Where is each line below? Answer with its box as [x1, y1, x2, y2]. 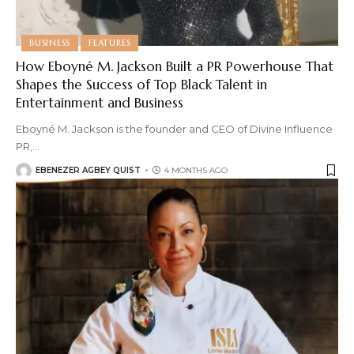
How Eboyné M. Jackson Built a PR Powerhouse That [16, 57, 333, 75]
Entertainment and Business [16, 93, 183, 111]
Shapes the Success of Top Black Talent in [16, 75, 267, 93]
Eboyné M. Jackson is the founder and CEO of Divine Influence [16, 122, 333, 135]
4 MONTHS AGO [164, 165, 228, 176]
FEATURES [88, 36, 131, 48]
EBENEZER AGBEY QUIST [36, 165, 141, 176]
